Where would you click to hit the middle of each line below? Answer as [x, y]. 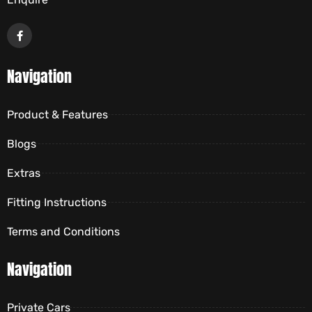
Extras [24, 173]
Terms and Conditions [63, 232]
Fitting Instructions [57, 202]
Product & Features [57, 115]
